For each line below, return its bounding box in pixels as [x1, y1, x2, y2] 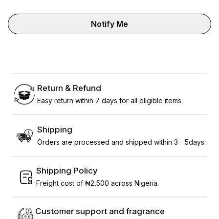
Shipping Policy [36, 166, 98, 176]
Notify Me [91, 19, 128, 29]
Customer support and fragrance [35, 206, 165, 217]
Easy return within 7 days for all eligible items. [37, 96, 183, 105]
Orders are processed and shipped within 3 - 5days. [37, 137, 206, 146]
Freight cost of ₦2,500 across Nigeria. [36, 179, 159, 188]
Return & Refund [37, 83, 101, 93]
